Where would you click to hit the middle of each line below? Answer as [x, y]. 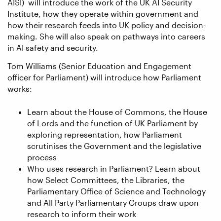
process [42, 157]
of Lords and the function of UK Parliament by [112, 123]
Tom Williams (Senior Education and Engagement [99, 66]
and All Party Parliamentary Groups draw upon [113, 202]
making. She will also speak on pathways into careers [106, 37]
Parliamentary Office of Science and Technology [116, 191]
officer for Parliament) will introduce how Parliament [104, 77]
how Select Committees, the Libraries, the [106, 180]
